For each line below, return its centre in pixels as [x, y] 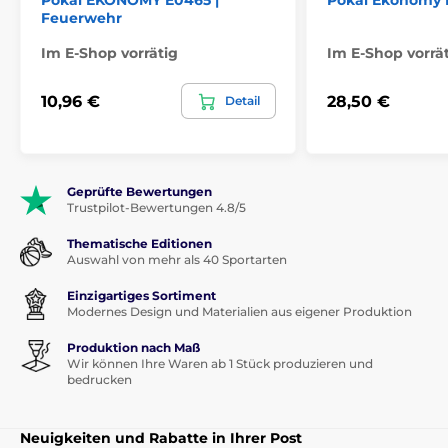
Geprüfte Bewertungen [139, 192]
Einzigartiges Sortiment [141, 296]
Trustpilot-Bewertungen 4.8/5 [156, 208]
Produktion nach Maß [133, 348]
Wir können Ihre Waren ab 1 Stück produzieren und [220, 364]
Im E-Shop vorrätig [109, 53]
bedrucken [99, 380]
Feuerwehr [81, 18]
